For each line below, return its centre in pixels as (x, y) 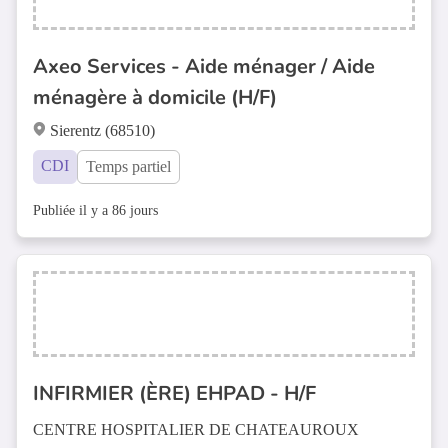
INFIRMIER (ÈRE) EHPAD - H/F (174, 393)
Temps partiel (128, 166)
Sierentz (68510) (102, 130)
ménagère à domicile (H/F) (155, 97)
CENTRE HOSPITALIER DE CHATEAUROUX (196, 429)
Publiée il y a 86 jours (95, 210)
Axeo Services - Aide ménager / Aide (204, 66)
